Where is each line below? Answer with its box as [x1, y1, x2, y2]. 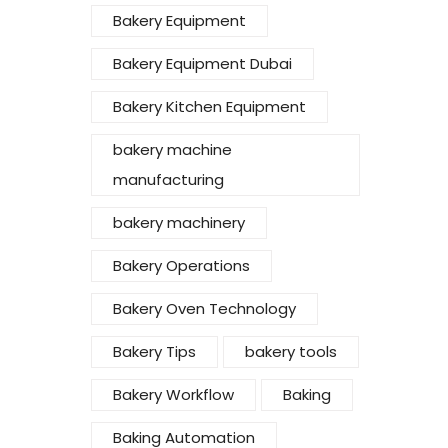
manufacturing [113, 169, 224, 191]
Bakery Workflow [113, 384, 234, 406]
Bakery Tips [113, 341, 196, 363]
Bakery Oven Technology [113, 298, 296, 320]
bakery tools [245, 341, 337, 363]
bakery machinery [113, 212, 245, 234]
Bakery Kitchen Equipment [113, 96, 306, 118]
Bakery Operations [113, 255, 250, 277]
